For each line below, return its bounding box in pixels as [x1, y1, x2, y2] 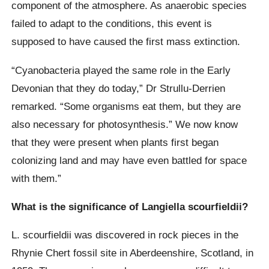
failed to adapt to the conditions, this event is [11, 17, 213, 30]
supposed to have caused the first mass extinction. [11, 35, 241, 48]
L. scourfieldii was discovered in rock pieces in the [11, 229, 239, 241]
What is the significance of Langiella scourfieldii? [11, 200, 249, 213]
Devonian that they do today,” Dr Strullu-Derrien [11, 82, 226, 94]
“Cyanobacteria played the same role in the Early [11, 64, 231, 76]
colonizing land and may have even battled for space [11, 154, 247, 166]
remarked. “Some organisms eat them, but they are [11, 100, 241, 112]
